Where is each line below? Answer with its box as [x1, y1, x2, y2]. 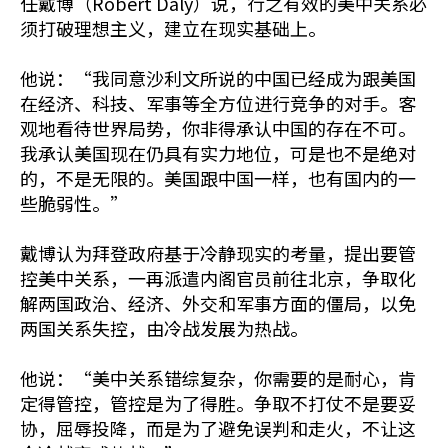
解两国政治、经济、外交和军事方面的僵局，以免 [20, 290, 416, 317]
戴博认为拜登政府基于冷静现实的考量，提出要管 [20, 240, 416, 267]
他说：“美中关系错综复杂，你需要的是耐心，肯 [20, 365, 416, 392]
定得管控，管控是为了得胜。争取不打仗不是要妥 [20, 390, 416, 417]
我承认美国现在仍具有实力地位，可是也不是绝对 [20, 140, 416, 167]
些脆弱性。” [20, 190, 128, 217]
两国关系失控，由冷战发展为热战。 [20, 315, 308, 342]
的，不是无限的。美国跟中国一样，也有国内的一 [20, 165, 416, 192]
